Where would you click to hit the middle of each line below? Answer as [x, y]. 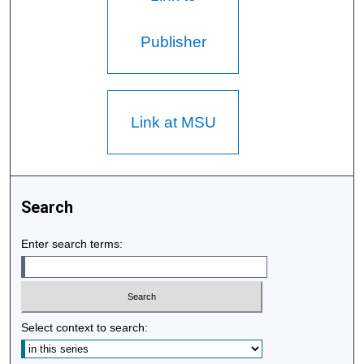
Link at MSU [173, 123]
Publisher [173, 42]
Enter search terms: [72, 244]
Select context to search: [85, 327]
